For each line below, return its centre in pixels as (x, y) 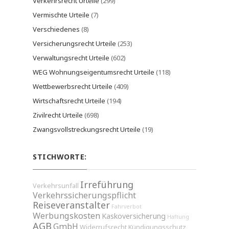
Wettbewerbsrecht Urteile (73, 86)
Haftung (178, 217)
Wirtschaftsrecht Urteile (69, 101)
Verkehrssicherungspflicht (84, 195)
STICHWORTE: (60, 157)
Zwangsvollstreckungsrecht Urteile (87, 129)
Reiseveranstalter (71, 205)
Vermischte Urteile (61, 15)
